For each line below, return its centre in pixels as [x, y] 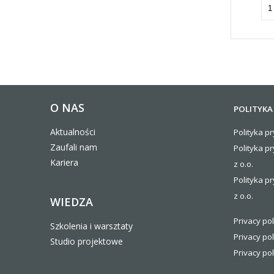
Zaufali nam [74, 147]
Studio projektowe [87, 242]
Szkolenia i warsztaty [91, 226]
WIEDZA [72, 202]
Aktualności [73, 132]
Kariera [64, 163]
